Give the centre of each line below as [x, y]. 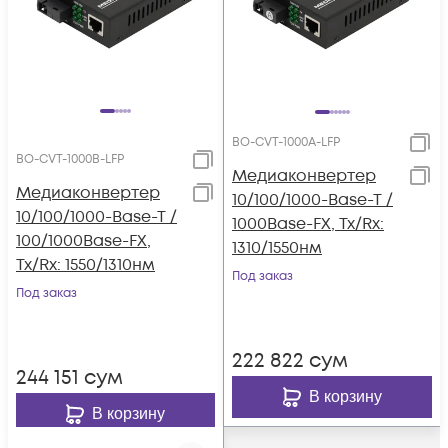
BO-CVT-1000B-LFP [70, 159]
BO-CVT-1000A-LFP [286, 142]
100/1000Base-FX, [83, 241]
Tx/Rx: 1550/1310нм [85, 265]
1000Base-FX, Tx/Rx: [308, 224]
